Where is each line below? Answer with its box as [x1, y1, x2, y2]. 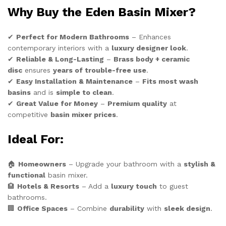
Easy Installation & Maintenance [16, 77, 133, 86]
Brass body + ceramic [114, 55, 190, 64]
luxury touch [111, 182, 157, 191]
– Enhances [129, 33, 171, 41]
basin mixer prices [50, 110, 116, 119]
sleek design [164, 204, 210, 213]
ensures [22, 66, 53, 75]
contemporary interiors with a [8, 44, 111, 52]
